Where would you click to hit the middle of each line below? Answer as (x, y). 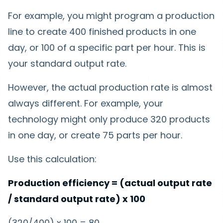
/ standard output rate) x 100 (78, 199)
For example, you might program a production (111, 15)
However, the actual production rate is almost (110, 87)
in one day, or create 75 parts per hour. (95, 135)
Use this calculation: (52, 159)
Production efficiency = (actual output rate (110, 183)
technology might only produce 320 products (109, 119)
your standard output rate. (67, 63)
